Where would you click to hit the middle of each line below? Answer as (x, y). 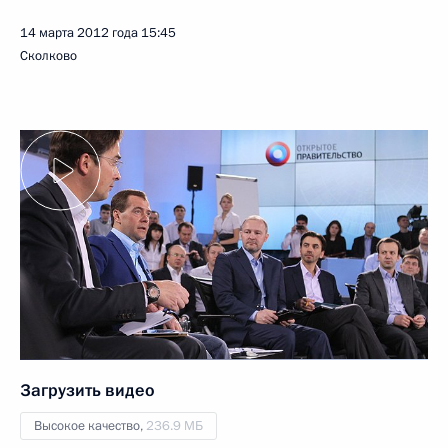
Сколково (48, 56)
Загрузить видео (87, 390)
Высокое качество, (90, 425)
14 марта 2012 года (79, 33)
